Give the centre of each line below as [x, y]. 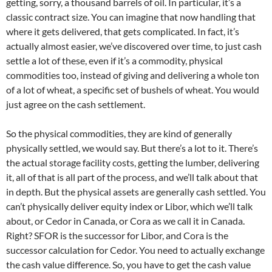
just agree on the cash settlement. [76, 104]
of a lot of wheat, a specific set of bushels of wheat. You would [133, 90]
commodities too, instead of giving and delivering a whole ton [133, 75]
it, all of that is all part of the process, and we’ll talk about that [132, 177]
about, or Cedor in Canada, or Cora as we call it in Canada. [125, 221]
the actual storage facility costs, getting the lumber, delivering [133, 163]
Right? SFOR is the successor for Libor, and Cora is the [117, 236]
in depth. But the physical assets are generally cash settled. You [136, 192]
